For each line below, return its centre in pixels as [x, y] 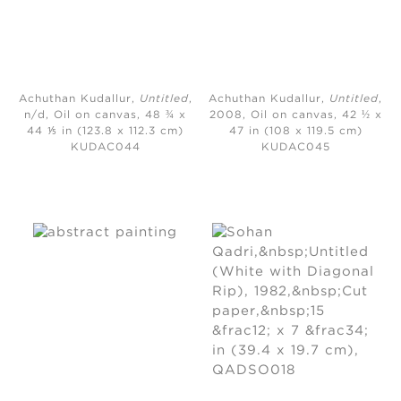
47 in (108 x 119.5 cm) [295, 132]
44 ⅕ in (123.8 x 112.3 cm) [106, 132]
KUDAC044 [105, 148]
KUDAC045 [295, 148]
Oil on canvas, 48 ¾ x [120, 115]
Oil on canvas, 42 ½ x [316, 115]
